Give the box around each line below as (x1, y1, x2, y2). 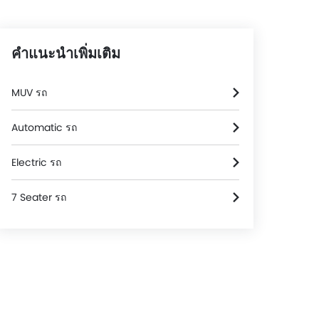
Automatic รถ (11, 120, 77, 135)
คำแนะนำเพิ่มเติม (11, 43, 120, 63)
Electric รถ (11, 155, 61, 169)
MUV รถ (11, 85, 47, 100)
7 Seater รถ (11, 190, 66, 204)
